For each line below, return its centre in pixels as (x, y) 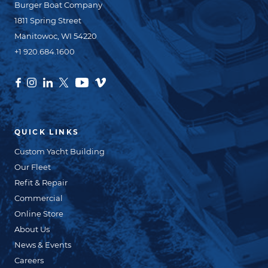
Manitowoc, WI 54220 (56, 36)
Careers (29, 260)
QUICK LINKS (47, 132)
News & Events (43, 245)
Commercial (39, 198)
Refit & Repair (41, 182)
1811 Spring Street (48, 20)
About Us (32, 229)
